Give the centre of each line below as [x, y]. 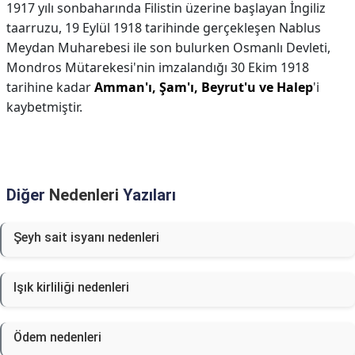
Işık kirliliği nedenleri [71, 287]
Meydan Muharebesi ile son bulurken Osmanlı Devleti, [168, 48]
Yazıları [147, 195]
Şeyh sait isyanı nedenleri [86, 237]
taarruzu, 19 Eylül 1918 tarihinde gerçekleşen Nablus [164, 28]
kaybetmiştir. [44, 107]
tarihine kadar [50, 87]
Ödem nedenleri [57, 337]
